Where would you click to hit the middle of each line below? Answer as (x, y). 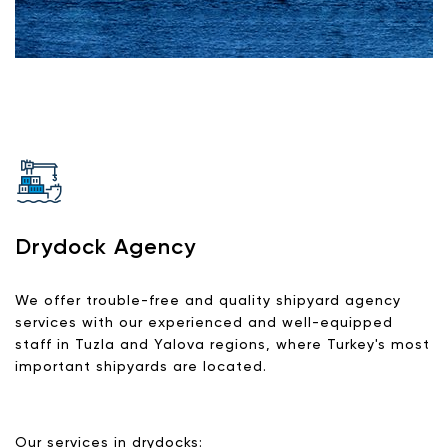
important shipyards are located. (141, 367)
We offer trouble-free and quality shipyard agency (208, 301)
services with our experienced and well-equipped (204, 323)
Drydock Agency (105, 248)
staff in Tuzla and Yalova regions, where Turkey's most (222, 345)
